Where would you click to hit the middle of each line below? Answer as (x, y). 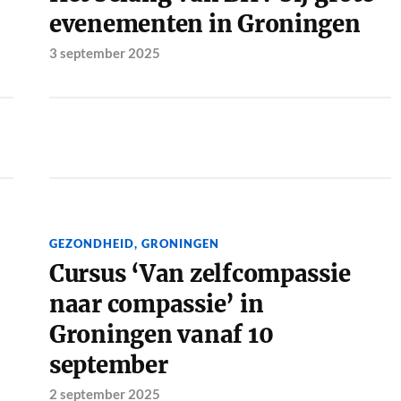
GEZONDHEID (91, 244)
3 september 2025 (104, 53)
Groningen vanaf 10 (161, 335)
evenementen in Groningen (205, 25)
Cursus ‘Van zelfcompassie (200, 274)
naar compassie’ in (156, 305)
